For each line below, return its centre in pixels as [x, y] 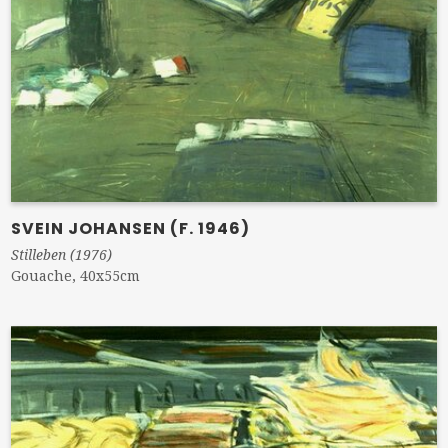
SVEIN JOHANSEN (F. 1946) [131, 228]
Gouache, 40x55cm [76, 275]
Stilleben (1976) [62, 254]
